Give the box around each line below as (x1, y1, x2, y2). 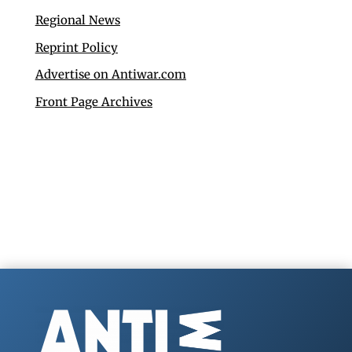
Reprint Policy (35, 39, 118, 55)
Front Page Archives (35, 93, 152, 109)
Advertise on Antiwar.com (35, 67, 186, 82)
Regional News (35, 13, 120, 28)
